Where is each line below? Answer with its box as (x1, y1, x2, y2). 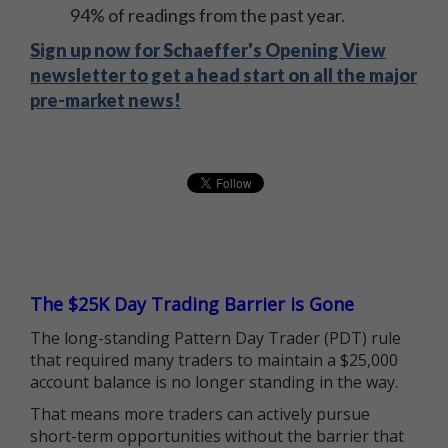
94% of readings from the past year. (70, 4, 345, 26)
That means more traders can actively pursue (30, 403, 370, 425)
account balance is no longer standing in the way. (30, 371, 398, 393)
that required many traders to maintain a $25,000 (30, 349, 398, 371)
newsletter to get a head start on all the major (30, 64, 417, 86)
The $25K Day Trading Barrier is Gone (30, 292, 354, 316)
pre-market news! (30, 89, 181, 111)
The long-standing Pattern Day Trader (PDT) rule (30, 327, 401, 349)
